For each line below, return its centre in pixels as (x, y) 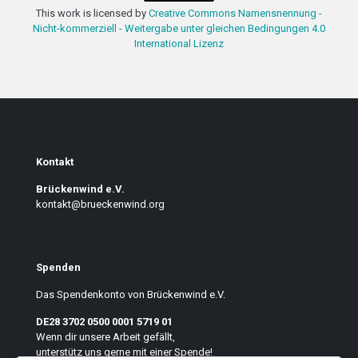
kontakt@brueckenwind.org (100, 204)
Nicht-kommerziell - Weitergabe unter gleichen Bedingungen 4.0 (179, 28)
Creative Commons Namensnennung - (235, 13)
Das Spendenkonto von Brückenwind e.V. (131, 294)
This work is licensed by (92, 13)
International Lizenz (179, 44)
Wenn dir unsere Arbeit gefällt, (105, 337)
